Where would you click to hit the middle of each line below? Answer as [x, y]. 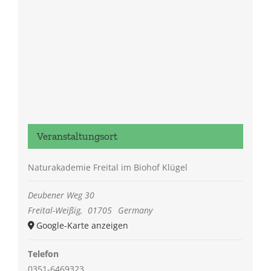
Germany [135, 211]
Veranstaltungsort [77, 136]
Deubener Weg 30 [61, 195]
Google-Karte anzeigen [82, 226]
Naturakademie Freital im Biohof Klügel [107, 168]
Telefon [43, 254]
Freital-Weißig [54, 211]
